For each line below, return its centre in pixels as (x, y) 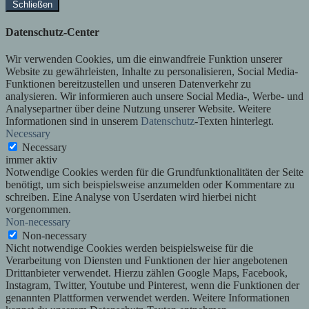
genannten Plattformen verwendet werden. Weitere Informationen (148, 298)
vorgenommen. (38, 210)
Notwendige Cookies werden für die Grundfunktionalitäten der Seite (154, 172)
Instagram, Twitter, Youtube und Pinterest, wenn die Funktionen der (152, 286)
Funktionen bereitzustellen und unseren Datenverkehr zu (128, 84)
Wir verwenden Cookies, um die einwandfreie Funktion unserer (144, 59)
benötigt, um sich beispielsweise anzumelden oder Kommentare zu (150, 185)
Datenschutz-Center (52, 32)
